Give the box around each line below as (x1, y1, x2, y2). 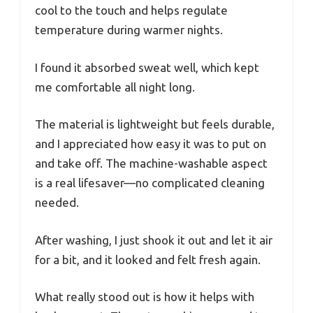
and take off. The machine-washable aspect (35, 156, 268, 170)
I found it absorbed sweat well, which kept (35, 60, 259, 74)
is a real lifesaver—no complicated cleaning (35, 176, 265, 190)
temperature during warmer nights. (35, 23, 223, 37)
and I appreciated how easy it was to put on (35, 137, 266, 151)
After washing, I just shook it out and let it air (35, 233, 272, 247)
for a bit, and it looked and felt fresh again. (35, 252, 261, 266)
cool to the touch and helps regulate (35, 3, 228, 17)
